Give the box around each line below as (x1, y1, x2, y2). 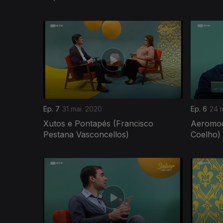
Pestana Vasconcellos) (43, 129, 129, 139)
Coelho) (191, 129, 221, 139)
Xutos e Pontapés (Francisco (43, 118, 153, 128)
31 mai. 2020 (62, 104, 102, 113)
